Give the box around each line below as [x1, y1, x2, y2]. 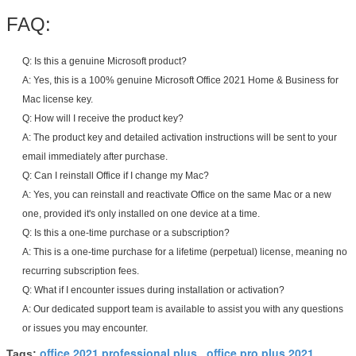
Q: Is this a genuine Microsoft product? [22, 55, 189, 67]
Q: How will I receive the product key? [22, 112, 184, 124]
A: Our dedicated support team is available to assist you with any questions [22, 303, 343, 315]
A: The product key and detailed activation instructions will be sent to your [22, 131, 337, 143]
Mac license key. [22, 93, 93, 105]
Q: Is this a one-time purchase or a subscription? [22, 226, 232, 238]
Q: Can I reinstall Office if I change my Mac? [22, 169, 211, 181]
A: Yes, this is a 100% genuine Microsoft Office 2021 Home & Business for [22, 74, 339, 86]
